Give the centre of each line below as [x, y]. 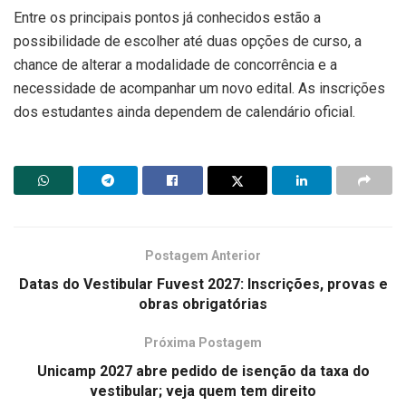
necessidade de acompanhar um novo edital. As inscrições [199, 88]
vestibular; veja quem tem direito [203, 391]
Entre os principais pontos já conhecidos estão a [167, 17]
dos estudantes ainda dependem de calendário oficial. [184, 111]
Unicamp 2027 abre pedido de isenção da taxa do [203, 371]
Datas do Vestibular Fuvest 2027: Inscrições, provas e [203, 284]
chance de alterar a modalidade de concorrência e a [175, 64]
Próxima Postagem [203, 342]
